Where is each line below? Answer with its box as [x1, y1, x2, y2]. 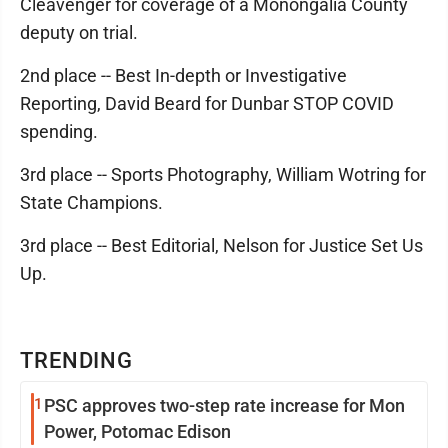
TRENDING [20, 348, 134, 373]
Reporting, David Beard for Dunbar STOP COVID [20, 93, 394, 114]
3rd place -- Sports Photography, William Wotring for [20, 164, 426, 185]
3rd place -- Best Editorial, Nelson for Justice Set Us [20, 235, 423, 256]
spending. [20, 121, 102, 142]
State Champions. [20, 192, 167, 213]
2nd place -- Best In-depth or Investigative [20, 65, 347, 86]
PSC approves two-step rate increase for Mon [44, 395, 405, 416]
